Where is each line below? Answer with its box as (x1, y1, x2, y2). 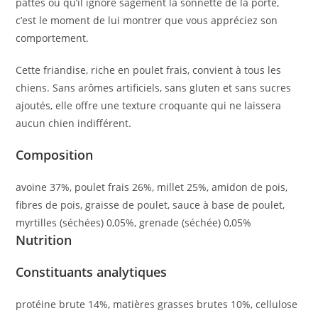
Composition (16, 146, 94, 163)
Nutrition (16, 231, 72, 248)
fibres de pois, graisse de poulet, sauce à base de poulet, (16, 197, 285, 212)
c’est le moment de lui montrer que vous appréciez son (16, 13, 278, 27)
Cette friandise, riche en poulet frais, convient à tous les (16, 62, 282, 77)
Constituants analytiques (16, 263, 168, 280)
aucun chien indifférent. (16, 116, 132, 130)
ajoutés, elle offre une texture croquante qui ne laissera (16, 98, 282, 112)
